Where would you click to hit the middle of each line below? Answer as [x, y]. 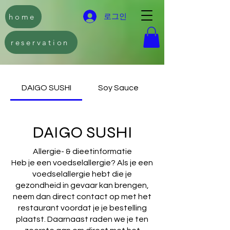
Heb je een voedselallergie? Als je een [82, 162]
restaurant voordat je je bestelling [82, 208]
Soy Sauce [118, 88]
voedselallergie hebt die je [82, 174]
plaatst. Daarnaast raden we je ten [82, 219]
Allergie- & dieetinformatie [82, 151]
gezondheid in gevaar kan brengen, [82, 185]
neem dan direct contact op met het [82, 196]
